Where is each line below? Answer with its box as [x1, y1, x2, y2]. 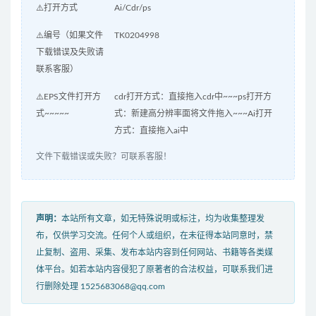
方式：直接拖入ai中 [114, 126, 188, 135]
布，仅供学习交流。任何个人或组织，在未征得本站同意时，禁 [36, 231, 273, 241]
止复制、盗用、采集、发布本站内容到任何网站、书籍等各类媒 [36, 248, 273, 257]
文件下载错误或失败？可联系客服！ [36, 152, 171, 162]
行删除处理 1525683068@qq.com [36, 282, 165, 291]
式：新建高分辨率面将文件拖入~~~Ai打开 [114, 109, 272, 119]
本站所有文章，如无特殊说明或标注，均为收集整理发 [61, 214, 265, 224]
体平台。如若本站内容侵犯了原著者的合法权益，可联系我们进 [36, 265, 273, 274]
